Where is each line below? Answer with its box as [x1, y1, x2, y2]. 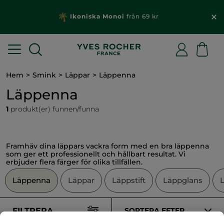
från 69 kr [124, 12, 159, 20]
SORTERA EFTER [124, 206, 184, 215]
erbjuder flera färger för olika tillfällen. [6, 157, 142, 166]
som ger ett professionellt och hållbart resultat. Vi [6, 149, 185, 158]
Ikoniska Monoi [69, 12, 124, 20]
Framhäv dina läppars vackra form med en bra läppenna [6, 141, 209, 150]
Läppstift [112, 175, 145, 185]
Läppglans [163, 175, 202, 185]
